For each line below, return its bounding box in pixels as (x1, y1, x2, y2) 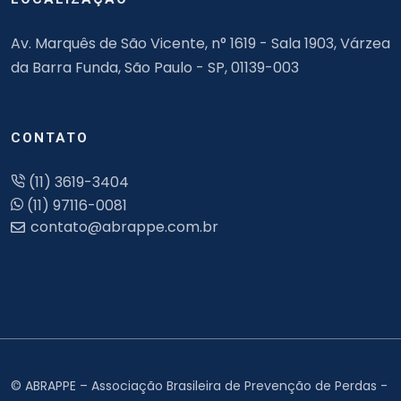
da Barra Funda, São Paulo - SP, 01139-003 (11, 57, 299, 79)
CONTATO (11, 130, 89, 147)
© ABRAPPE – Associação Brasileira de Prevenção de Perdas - (11, 377, 388, 396)
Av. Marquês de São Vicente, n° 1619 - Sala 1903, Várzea (11, 33, 390, 55)
